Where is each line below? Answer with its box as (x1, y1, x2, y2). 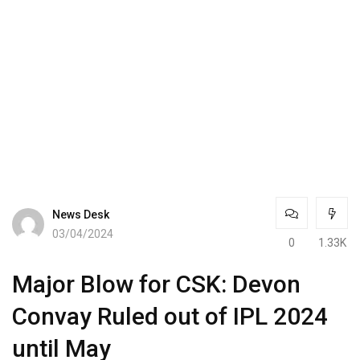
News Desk (52, 208, 109, 222)
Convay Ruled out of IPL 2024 (12, 301, 328, 330)
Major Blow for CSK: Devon (12, 269, 301, 298)
